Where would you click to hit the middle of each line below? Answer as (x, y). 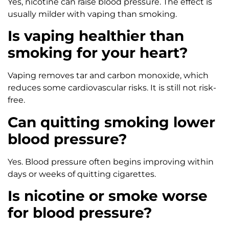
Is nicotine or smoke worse (108, 196)
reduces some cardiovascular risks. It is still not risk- (112, 88)
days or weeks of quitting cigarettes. (82, 174)
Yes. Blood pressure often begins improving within (111, 162)
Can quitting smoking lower (111, 122)
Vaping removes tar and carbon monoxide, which (108, 76)
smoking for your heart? (98, 53)
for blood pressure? (80, 213)
